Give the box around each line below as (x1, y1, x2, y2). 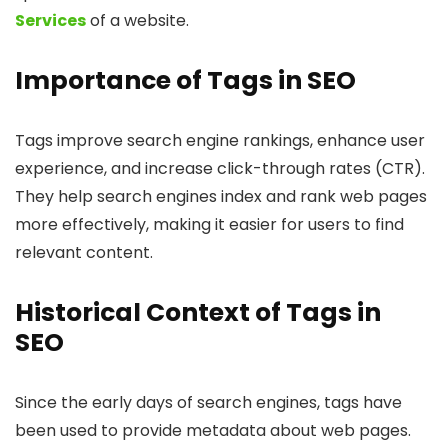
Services (15, 9, 86, 33)
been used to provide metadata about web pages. (15, 419, 411, 443)
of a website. (86, 9, 189, 33)
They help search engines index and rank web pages (15, 185, 427, 209)
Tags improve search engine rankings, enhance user (15, 129, 425, 153)
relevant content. (15, 241, 153, 265)
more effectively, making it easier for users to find (15, 213, 404, 237)
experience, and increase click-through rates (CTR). (15, 157, 425, 181)
